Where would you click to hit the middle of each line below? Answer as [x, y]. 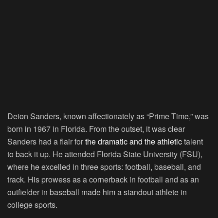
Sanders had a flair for [46, 142]
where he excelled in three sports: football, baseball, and [104, 167]
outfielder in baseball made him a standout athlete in [97, 192]
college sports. [32, 205]
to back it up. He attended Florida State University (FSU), [105, 154]
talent [192, 142]
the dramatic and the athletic [134, 142]
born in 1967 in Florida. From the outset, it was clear [96, 129]
